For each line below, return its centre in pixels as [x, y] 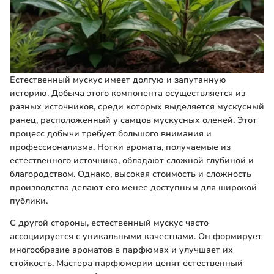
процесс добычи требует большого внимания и [111, 134]
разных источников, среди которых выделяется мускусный [137, 107]
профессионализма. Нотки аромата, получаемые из [120, 147]
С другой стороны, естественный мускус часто [109, 223]
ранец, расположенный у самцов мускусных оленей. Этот [133, 120]
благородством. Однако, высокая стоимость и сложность [131, 174]
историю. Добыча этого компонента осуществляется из [128, 94]
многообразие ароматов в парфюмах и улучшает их [121, 250]
